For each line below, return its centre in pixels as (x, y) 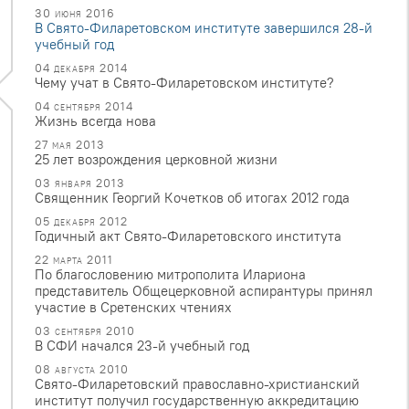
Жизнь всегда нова (95, 121)
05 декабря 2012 (81, 220)
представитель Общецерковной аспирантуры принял (204, 290)
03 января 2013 (80, 182)
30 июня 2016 (75, 12)
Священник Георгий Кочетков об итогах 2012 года (192, 197)
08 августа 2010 (82, 368)
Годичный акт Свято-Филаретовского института (188, 236)
